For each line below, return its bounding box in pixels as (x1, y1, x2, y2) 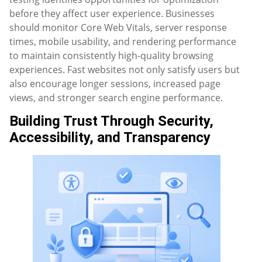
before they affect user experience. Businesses (9, 6, 215, 20)
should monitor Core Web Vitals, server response (9, 20, 227, 34)
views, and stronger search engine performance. (9, 91, 223, 104)
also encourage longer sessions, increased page (9, 77, 220, 90)
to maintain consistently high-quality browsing (9, 49, 213, 62)
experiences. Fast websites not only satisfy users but (9, 63, 240, 76)
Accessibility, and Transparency (9, 129, 211, 146)
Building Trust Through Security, (9, 112, 213, 129)
